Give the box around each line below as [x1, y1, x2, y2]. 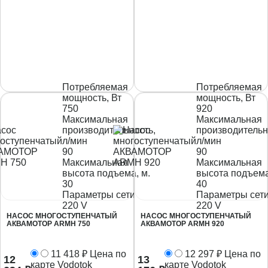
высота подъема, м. [62, 167, 150, 178]
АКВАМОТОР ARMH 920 [141, 219, 224, 228]
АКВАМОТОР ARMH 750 [7, 219, 90, 228]
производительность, [62, 124, 156, 135]
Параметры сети [62, 189, 135, 200]
